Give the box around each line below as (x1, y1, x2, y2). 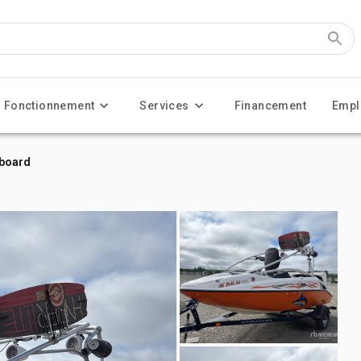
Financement (234, 99, 307, 112)
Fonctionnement (3, 99, 95, 112)
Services (139, 99, 189, 112)
